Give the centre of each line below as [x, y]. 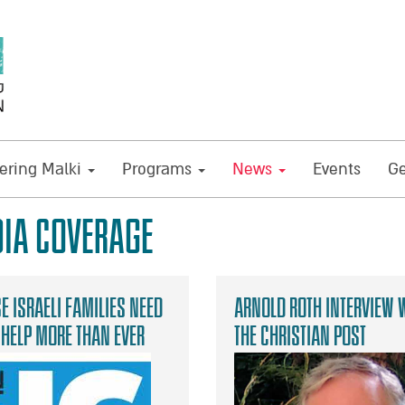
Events [337, 170]
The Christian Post [300, 336]
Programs [159, 170]
